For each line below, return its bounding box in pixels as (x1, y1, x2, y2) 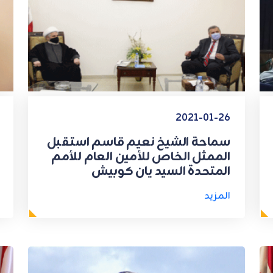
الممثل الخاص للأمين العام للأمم (51, 146, 230, 167)
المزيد (204, 188, 230, 204)
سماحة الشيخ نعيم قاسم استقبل (46, 132, 230, 152)
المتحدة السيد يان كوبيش (91, 161, 230, 182)
